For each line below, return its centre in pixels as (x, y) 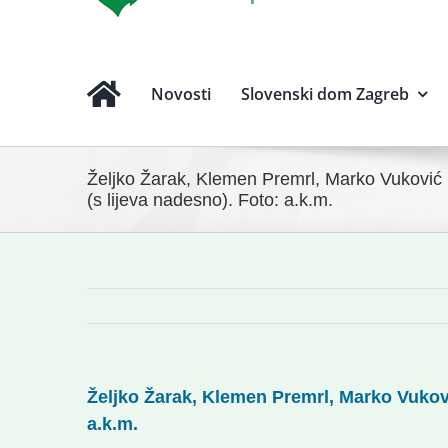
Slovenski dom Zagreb (324, 94)
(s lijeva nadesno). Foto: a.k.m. (210, 199)
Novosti (180, 94)
